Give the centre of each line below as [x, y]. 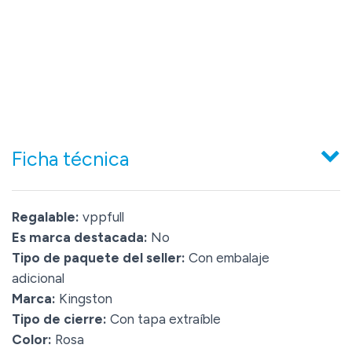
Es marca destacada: [80, 238]
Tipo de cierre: [59, 319]
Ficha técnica [70, 159]
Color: [32, 340]
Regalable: [46, 217]
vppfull [102, 217]
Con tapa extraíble [164, 319]
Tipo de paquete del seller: [99, 258]
